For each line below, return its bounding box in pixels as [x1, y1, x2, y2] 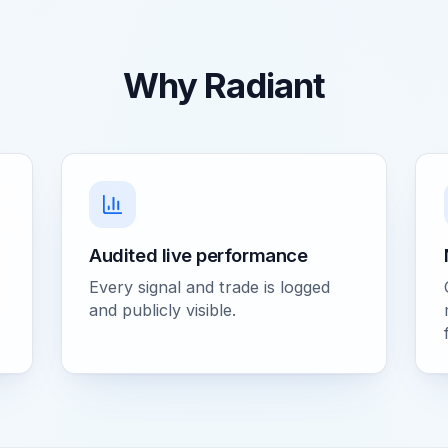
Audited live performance [89, 243, 308, 266]
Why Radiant [122, 64, 326, 107]
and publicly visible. [89, 299, 237, 320]
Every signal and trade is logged [89, 276, 331, 297]
